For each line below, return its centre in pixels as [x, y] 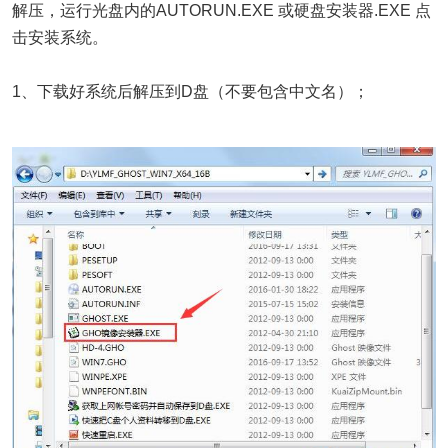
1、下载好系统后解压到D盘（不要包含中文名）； [190, 92]
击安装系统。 [60, 38]
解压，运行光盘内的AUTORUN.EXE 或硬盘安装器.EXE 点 [221, 11]
